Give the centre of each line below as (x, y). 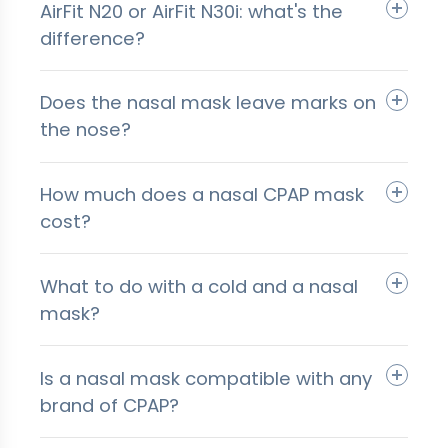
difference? (92, 38)
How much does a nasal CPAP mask (202, 195)
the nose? (85, 130)
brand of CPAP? (109, 405)
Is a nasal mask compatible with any (206, 378)
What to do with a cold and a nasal (199, 286)
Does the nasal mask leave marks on (208, 103)
